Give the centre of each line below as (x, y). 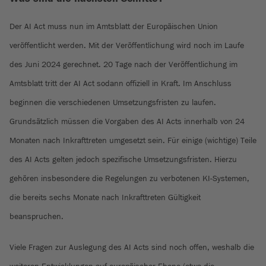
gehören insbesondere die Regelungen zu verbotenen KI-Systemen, (129, 178)
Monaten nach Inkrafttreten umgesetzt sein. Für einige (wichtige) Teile (133, 140)
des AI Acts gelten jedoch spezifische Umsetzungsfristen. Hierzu (123, 159)
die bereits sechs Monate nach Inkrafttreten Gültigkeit (105, 197)
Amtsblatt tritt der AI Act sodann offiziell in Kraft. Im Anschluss (121, 83)
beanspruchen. (37, 216)
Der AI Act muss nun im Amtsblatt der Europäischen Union (114, 26)
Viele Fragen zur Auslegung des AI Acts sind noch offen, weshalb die (132, 247)
